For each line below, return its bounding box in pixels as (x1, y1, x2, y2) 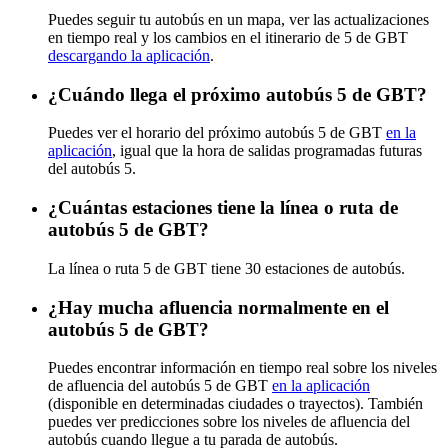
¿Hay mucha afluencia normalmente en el (48, 296, 389, 318)
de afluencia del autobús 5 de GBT (48, 377, 272, 395)
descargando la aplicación (48, 46, 210, 64)
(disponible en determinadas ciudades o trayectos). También (48, 395, 423, 413)
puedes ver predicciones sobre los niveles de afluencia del (48, 413, 410, 431)
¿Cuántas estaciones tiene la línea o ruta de (48, 197, 398, 219)
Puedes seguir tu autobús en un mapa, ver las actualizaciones (48, 10, 429, 28)
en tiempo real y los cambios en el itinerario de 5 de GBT (48, 28, 408, 46)
